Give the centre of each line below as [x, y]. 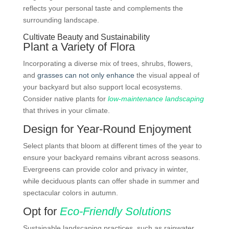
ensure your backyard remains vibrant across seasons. [111, 157]
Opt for [41, 211]
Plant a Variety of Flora [79, 47]
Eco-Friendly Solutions [115, 211]
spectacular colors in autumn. [70, 192]
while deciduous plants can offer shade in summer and [111, 181]
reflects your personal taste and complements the [103, 8]
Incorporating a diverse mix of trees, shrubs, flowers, [108, 63]
